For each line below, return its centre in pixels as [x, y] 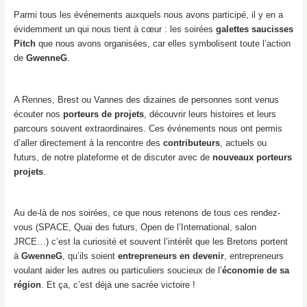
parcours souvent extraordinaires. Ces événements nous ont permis [148, 128]
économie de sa [255, 271]
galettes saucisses [254, 29]
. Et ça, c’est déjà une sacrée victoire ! [118, 285]
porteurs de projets [103, 114]
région [27, 285]
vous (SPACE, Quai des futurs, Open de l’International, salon [135, 228]
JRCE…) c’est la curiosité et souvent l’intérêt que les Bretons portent [150, 242]
